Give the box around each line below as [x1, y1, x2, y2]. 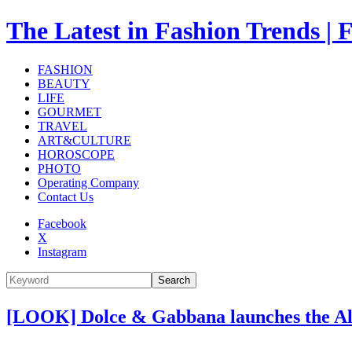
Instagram [38, 244, 86, 258]
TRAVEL [38, 119, 87, 133]
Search [158, 273, 190, 286]
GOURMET [38, 104, 101, 119]
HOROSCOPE [38, 147, 115, 161]
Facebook [38, 216, 86, 230]
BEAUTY [38, 76, 90, 90]
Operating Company [38, 175, 139, 189]
